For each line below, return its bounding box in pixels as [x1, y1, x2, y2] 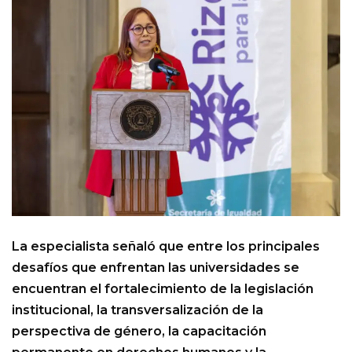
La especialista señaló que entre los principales [12, 238, 320, 254]
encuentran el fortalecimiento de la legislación [12, 280, 313, 296]
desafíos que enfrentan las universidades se [12, 259, 299, 275]
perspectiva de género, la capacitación [12, 323, 266, 339]
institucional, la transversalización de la [12, 302, 263, 317]
